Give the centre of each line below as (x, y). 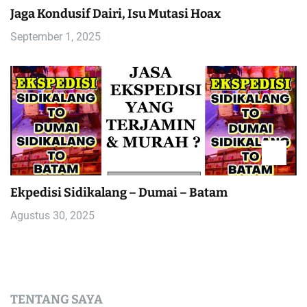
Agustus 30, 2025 (52, 215)
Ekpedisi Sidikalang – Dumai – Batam (119, 192)
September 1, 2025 (56, 36)
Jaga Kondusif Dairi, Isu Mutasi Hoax (115, 13)
